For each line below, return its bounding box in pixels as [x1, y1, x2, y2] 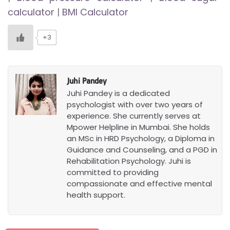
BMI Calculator [60, 5, 128, 18]
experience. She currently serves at [67, 110, 201, 121]
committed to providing [67, 166, 159, 178]
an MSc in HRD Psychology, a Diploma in [67, 132, 215, 144]
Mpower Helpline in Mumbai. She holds [67, 121, 210, 132]
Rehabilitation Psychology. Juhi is [67, 155, 191, 166]
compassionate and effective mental [67, 178, 213, 189]
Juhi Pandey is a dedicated [67, 87, 170, 99]
